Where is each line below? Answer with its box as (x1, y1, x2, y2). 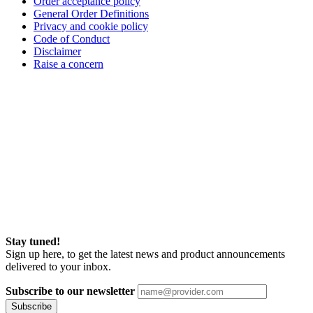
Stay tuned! (6, 235, 60, 247)
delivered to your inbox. (6, 260, 111, 272)
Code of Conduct (34, 32, 110, 45)
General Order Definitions (34, 7, 149, 20)
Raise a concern (34, 57, 103, 70)
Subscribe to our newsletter (6, 284, 135, 297)
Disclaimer (34, 45, 81, 57)
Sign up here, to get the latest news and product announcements (6, 247, 285, 260)
